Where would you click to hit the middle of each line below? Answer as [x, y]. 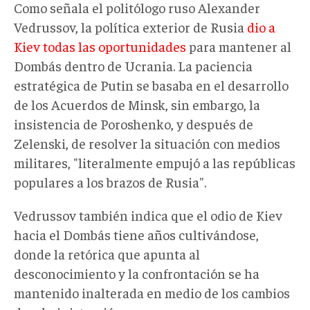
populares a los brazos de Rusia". [110, 181]
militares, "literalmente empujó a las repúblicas [155, 162]
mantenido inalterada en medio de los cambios [152, 292]
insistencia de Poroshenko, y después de [134, 123]
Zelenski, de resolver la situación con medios [147, 143]
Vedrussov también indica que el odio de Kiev [148, 215]
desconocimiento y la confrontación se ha [137, 273]
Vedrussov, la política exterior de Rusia [130, 26]
